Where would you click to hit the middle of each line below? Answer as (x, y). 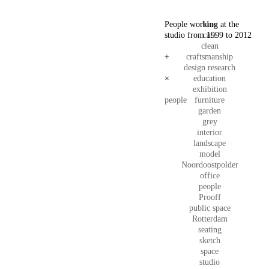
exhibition (210, 89)
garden (210, 111)
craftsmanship (210, 57)
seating (210, 230)
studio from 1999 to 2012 (208, 35)
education (210, 78)
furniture (210, 100)
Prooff (210, 197)
